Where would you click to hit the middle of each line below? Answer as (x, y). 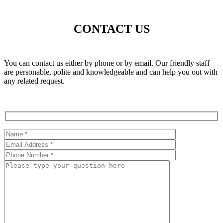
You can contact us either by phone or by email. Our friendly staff (107, 63)
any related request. (34, 81)
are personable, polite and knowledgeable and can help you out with (111, 72)
